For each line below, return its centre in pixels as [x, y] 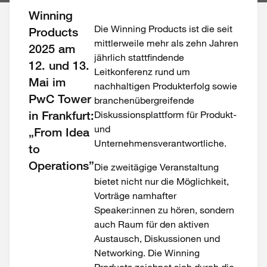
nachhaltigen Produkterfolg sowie [166, 86]
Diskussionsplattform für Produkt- [165, 114]
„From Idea [59, 132]
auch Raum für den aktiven [152, 224]
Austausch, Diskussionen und [157, 238]
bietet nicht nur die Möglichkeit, [162, 181]
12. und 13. [59, 66]
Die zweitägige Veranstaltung [156, 167]
